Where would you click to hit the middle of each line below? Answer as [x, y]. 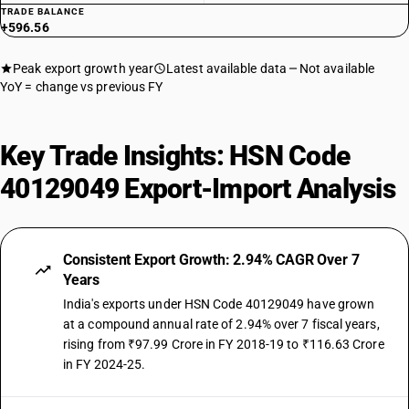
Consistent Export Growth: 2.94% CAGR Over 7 [211, 260]
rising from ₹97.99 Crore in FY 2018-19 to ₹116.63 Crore [224, 344]
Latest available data [226, 68]
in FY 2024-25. [105, 364]
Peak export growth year [84, 68]
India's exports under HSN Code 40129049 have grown [219, 304]
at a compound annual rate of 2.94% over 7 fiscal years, [221, 324]
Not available [337, 68]
